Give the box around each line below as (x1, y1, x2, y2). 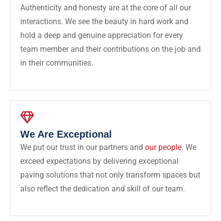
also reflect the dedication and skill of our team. (20, 184, 185, 193)
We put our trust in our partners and (20, 142, 145, 152)
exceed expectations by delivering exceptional (20, 156, 179, 166)
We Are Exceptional (20, 128, 112, 140)
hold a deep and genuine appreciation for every (20, 30, 183, 40)
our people (145, 142, 182, 152)
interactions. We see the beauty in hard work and (20, 16, 188, 26)
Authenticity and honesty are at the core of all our (20, 2, 191, 12)
